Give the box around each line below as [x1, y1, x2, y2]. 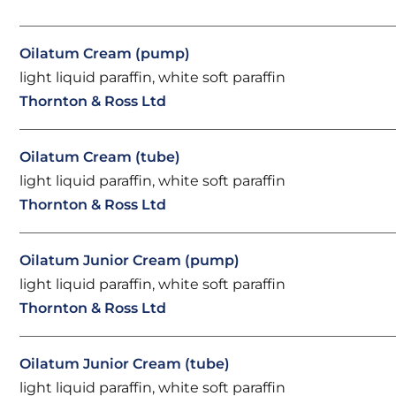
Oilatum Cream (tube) [19, 148, 181, 165]
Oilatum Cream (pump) [19, 45, 191, 62]
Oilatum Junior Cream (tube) [19, 355, 231, 372]
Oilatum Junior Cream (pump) [19, 252, 240, 269]
